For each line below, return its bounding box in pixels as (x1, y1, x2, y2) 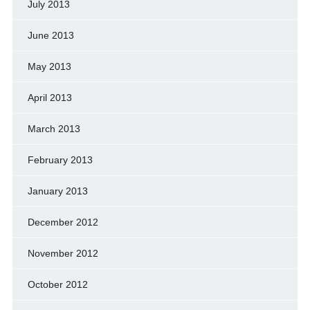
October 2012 (27, 278, 88, 290)
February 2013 (27, 154, 93, 165)
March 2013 (27, 122, 80, 134)
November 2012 (27, 247, 98, 259)
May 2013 (27, 60, 71, 72)
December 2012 (27, 216, 98, 228)
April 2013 (27, 91, 72, 103)
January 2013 (27, 185, 88, 197)
